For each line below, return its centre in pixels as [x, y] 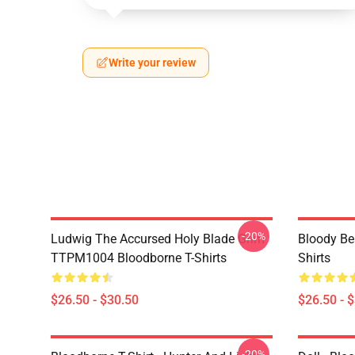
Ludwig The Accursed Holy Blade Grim [158, 239]
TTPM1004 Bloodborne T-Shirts [139, 258]
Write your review [152, 63]
